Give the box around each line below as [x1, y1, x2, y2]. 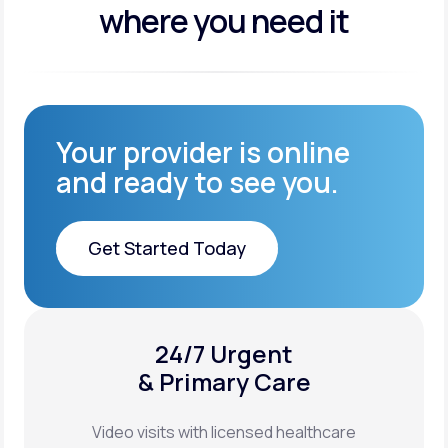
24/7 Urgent [155, 337, 293, 371]
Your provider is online [56, 133, 350, 172]
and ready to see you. [56, 163, 339, 202]
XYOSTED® [83, 359, 161, 378]
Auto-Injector [74, 374, 169, 394]
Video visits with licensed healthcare [92, 421, 356, 444]
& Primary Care [137, 365, 311, 399]
